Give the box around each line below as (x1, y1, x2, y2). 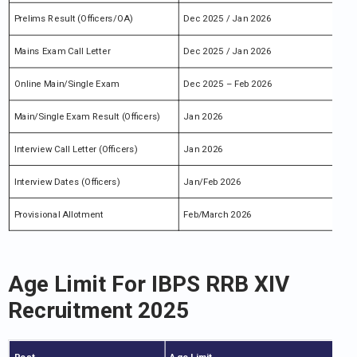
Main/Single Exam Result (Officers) (14, 111, 160, 122)
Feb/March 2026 (183, 209, 252, 220)
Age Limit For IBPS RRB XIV (8, 271, 289, 298)
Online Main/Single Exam (14, 78, 120, 90)
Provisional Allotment (14, 209, 104, 220)
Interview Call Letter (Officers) (14, 143, 138, 155)
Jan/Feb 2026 (183, 176, 241, 187)
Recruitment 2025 (8, 297, 189, 324)
